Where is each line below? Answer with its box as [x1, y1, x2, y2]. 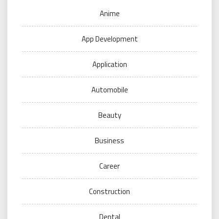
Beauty [98, 109, 121, 121]
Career [99, 160, 120, 172]
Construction [89, 185, 130, 197]
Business [95, 134, 124, 146]
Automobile [91, 84, 128, 95]
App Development [81, 33, 138, 44]
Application [92, 58, 127, 70]
